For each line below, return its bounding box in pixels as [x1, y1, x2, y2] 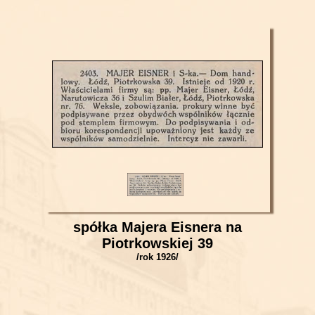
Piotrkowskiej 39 [102, 236, 213, 251]
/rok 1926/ [136, 252, 179, 262]
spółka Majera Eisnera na [73, 219, 242, 235]
